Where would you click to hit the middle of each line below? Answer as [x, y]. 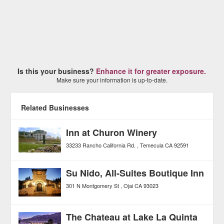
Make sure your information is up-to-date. [112, 80]
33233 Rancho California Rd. [101, 145]
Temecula [152, 145]
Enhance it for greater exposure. [151, 71]
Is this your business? [57, 71]
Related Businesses [55, 107]
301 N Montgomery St [93, 186]
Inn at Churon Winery [112, 132]
